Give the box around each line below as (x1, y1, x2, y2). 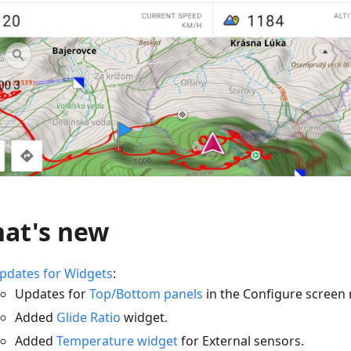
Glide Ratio (56, 309, 121, 327)
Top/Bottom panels (89, 285, 203, 303)
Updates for (15, 285, 89, 303)
